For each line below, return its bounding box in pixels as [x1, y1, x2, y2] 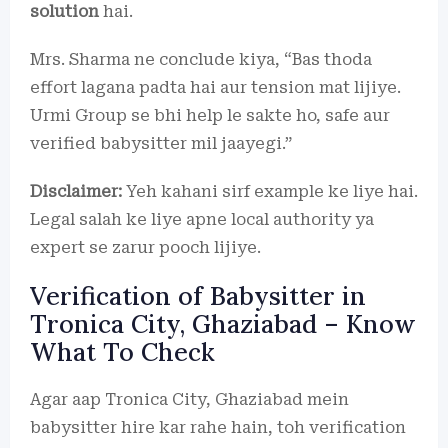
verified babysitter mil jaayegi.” [30, 133, 292, 153]
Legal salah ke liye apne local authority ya [30, 209, 374, 229]
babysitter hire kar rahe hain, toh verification [30, 417, 406, 437]
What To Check [30, 335, 215, 368]
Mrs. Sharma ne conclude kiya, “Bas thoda [30, 49, 372, 69]
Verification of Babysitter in [30, 279, 366, 312]
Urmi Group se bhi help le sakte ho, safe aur [30, 105, 390, 125]
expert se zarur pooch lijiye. [30, 237, 261, 257]
